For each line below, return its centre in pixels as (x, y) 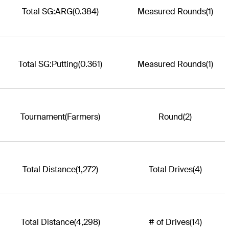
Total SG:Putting (48, 64)
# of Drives (169, 222)
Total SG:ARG (47, 12)
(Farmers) (83, 117)
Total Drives (170, 170)
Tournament (43, 117)
